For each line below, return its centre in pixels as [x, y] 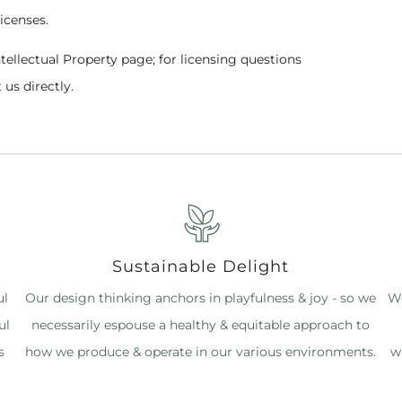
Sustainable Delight [201, 266]
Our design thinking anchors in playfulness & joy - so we [201, 297]
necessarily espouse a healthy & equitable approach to [201, 324]
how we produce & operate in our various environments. [201, 351]
